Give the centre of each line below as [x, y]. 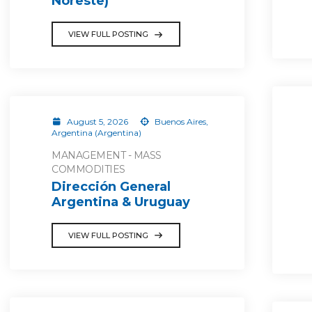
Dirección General [111, 186]
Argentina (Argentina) [96, 133]
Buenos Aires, [180, 122]
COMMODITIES [88, 169]
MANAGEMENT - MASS [107, 155]
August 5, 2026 [97, 122]
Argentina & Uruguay [121, 202]
